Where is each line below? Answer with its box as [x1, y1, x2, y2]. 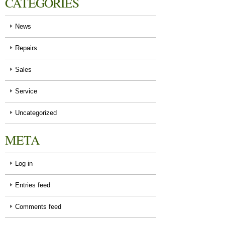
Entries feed [15, 181, 50, 189]
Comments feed [15, 203, 61, 211]
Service [15, 87, 37, 95]
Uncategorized [15, 109, 57, 117]
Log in [15, 160, 33, 168]
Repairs [15, 44, 37, 52]
